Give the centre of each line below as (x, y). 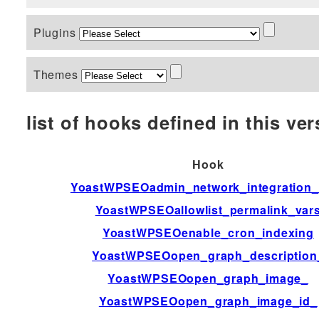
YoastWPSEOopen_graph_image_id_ (208, 301)
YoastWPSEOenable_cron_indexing (208, 233)
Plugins (56, 32)
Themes (57, 74)
